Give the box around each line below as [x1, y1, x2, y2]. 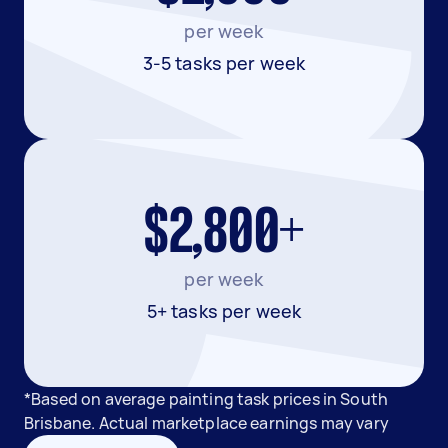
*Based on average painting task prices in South [24, 388, 389, 410]
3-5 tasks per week [142, 51, 306, 75]
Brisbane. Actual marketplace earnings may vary [24, 412, 389, 434]
